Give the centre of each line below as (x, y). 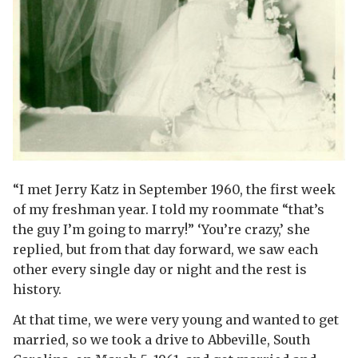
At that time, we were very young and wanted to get (175, 320)
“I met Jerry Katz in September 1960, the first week (174, 189)
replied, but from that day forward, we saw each (165, 249)
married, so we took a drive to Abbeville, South (161, 340)
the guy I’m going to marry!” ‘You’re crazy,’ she (161, 229)
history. (37, 289)
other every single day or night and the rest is (159, 269)
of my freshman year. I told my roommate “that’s (168, 209)
